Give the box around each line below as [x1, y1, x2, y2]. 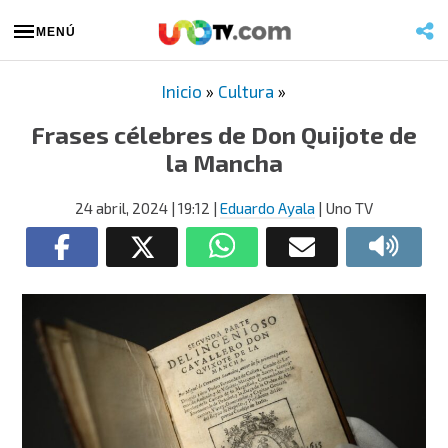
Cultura [218, 81, 274, 101]
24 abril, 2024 [75, 199, 168, 217]
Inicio [162, 81, 202, 101]
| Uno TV [315, 199, 373, 217]
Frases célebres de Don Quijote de [31, 120, 417, 149]
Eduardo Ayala [220, 199, 315, 217]
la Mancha [165, 148, 283, 177]
